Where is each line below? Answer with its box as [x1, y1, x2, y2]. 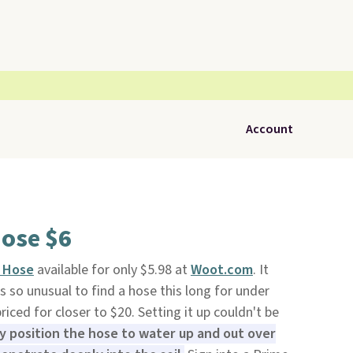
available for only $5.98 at [33, 260, 191, 280]
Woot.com [190, 260, 253, 280]
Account [246, 121, 293, 138]
